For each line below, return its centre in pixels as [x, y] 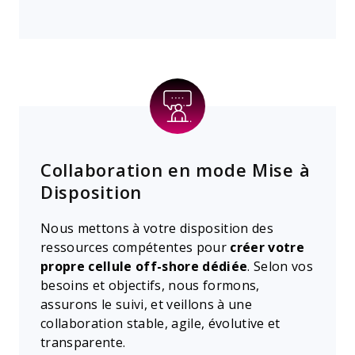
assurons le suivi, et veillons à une [147, 305]
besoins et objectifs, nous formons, [150, 286]
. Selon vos [281, 267]
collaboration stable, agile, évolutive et [160, 324]
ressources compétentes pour [136, 248]
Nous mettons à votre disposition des [157, 229]
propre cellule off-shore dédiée [144, 267]
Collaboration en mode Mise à [176, 170]
